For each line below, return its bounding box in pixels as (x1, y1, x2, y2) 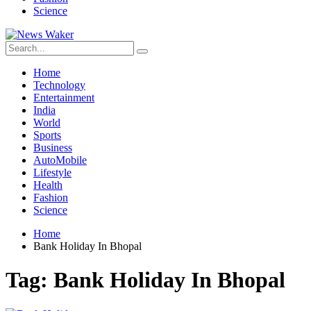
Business (33, 142, 72, 153)
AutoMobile (33, 154, 87, 166)
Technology (33, 79, 85, 91)
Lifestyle (33, 167, 72, 178)
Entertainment (33, 92, 94, 103)
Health (33, 179, 62, 191)
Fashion (33, 192, 68, 203)
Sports (33, 129, 61, 141)
